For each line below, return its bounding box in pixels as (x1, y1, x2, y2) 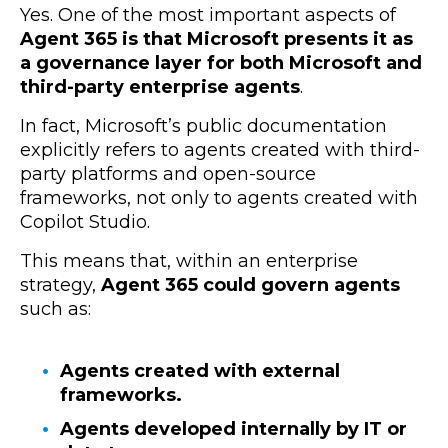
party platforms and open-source (20, 162, 316, 185)
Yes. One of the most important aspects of (20, 3, 396, 26)
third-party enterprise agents (20, 75, 300, 98)
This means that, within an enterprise (20, 249, 358, 272)
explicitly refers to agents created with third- (20, 138, 420, 161)
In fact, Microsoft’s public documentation (20, 114, 387, 137)
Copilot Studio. (20, 210, 150, 233)
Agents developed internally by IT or (60, 418, 407, 441)
